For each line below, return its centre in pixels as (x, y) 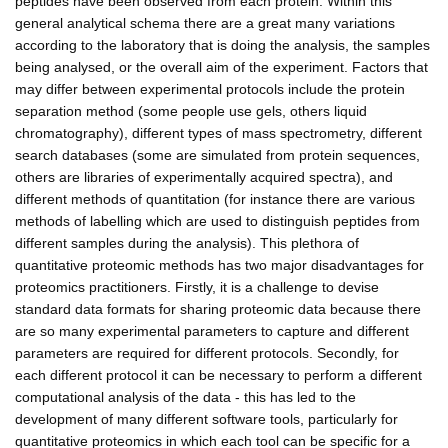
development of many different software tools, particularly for (206, 418)
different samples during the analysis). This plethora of (187, 242)
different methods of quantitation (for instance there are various (215, 198)
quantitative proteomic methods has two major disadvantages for (219, 264)
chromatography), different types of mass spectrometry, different (218, 132)
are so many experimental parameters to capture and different (212, 330)
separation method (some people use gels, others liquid (191, 110)
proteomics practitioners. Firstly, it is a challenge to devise (197, 286)
